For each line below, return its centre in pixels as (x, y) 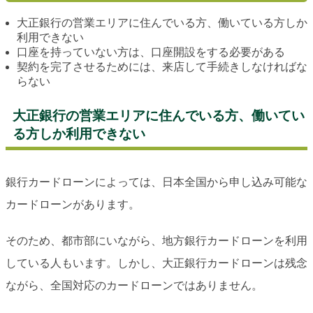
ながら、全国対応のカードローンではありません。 (134, 286)
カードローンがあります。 (73, 205)
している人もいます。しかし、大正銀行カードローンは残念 (156, 263)
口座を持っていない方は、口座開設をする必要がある (151, 52)
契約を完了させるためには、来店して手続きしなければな (162, 67)
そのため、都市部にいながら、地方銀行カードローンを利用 (156, 241)
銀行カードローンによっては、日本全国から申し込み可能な (156, 182)
